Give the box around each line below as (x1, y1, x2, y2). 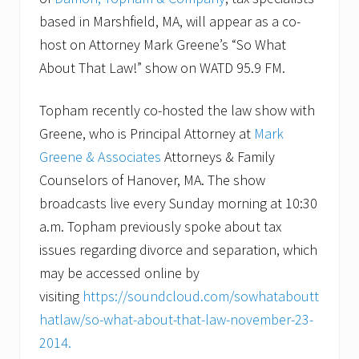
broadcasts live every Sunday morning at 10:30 (39, 193, 317, 212)
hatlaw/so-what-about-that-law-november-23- (39, 309, 313, 329)
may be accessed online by (39, 263, 200, 282)
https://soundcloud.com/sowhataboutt (83, 286, 319, 305)
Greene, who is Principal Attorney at (39, 123, 254, 143)
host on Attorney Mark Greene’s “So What (39, 34, 286, 54)
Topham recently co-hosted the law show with (39, 100, 315, 119)
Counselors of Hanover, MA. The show (39, 170, 265, 189)
